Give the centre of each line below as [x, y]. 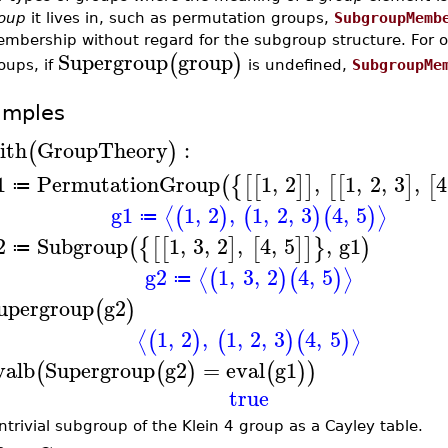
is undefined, [297, 64]
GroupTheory [102, 149]
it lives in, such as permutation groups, [179, 17]
